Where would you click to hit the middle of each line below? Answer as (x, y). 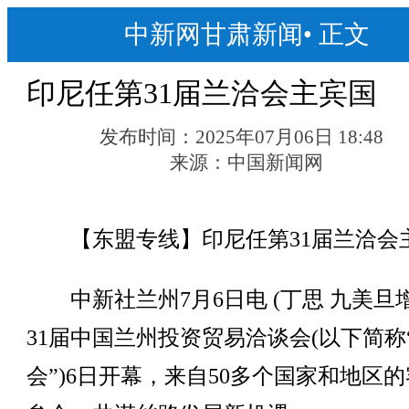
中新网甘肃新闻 (213, 34)
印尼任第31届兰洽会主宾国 (201, 93)
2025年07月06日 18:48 (290, 137)
